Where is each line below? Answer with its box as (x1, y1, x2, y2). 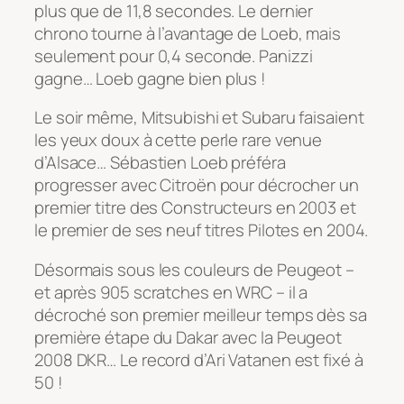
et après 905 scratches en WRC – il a (34, 280, 308, 304)
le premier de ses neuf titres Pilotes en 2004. (34, 218, 369, 243)
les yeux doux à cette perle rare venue (34, 128, 323, 152)
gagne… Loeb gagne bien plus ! (34, 66, 267, 90)
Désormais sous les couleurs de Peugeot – (34, 257, 354, 281)
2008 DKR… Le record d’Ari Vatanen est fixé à (34, 347, 363, 372)
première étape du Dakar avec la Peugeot (34, 325, 343, 349)
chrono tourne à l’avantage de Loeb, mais (34, 21, 341, 45)
